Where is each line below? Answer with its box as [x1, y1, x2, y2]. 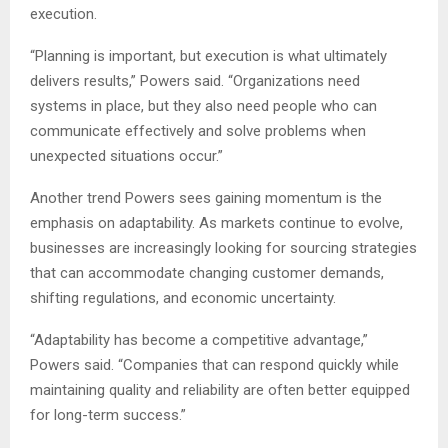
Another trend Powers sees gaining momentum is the [30, 188, 382, 207]
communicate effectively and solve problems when [30, 121, 366, 140]
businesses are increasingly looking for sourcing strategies [30, 238, 417, 257]
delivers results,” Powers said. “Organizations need [30, 71, 360, 90]
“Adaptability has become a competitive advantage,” [30, 330, 368, 349]
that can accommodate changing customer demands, [30, 263, 384, 282]
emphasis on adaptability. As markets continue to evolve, [30, 213, 403, 232]
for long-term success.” [30, 405, 186, 424]
